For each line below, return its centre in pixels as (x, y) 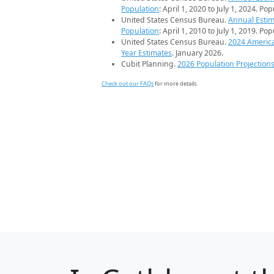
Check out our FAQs (128, 84)
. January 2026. (198, 53)
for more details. (176, 84)
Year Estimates (146, 53)
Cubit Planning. (149, 64)
